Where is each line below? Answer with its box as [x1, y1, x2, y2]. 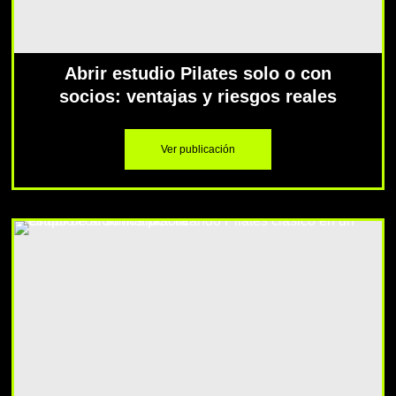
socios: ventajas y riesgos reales [59, 87, 337, 107]
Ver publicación [161, 143, 235, 156]
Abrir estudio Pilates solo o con [65, 64, 331, 84]
